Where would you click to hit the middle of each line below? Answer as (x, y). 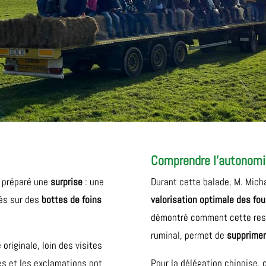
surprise (67, 182)
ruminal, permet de (189, 235)
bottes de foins (72, 200)
